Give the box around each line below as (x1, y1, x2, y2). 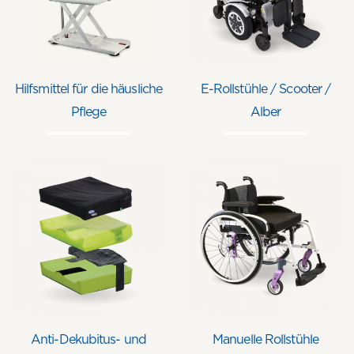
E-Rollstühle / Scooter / (200, 83, 331, 96)
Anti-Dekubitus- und (30, 333, 147, 346)
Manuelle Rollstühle (212, 333, 319, 346)
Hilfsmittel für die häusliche (14, 83, 163, 96)
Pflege (70, 106, 107, 119)
